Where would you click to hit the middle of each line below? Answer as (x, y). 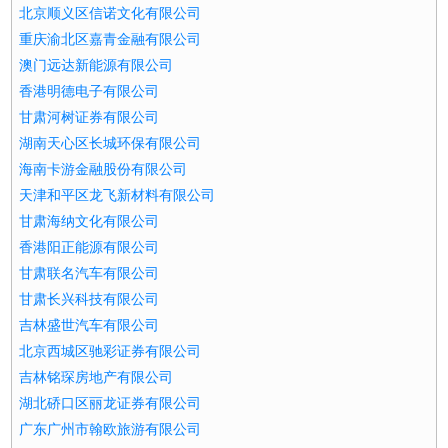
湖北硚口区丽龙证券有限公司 (110, 403)
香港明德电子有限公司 (89, 91)
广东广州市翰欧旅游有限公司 (110, 429)
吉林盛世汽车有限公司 (89, 325)
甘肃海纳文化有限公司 (89, 221)
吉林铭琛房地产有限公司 (96, 377)
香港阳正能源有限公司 (89, 247)
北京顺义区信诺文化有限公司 (110, 13)
